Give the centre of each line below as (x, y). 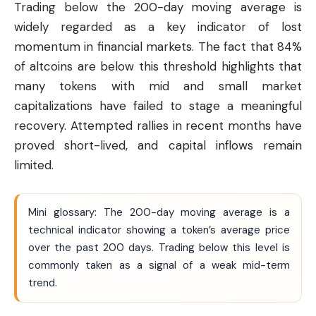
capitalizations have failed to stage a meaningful (158, 106)
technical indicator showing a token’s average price (159, 230)
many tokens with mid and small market (158, 86)
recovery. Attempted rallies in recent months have (158, 126)
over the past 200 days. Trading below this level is (159, 247)
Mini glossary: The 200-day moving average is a (159, 212)
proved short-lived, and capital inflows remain (158, 146)
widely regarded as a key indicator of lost (158, 27)
